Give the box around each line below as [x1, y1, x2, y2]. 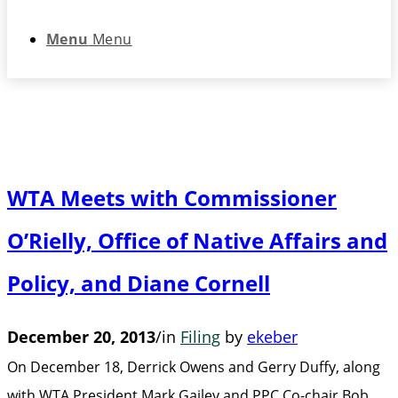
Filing [180, 326, 220, 348]
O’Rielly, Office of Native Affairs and [7, 226, 387, 256]
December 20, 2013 [7, 326, 155, 348]
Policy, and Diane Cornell [7, 268, 270, 298]
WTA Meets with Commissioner [7, 183, 337, 213]
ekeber [247, 326, 298, 348]
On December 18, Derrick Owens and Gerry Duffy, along [7, 357, 380, 378]
